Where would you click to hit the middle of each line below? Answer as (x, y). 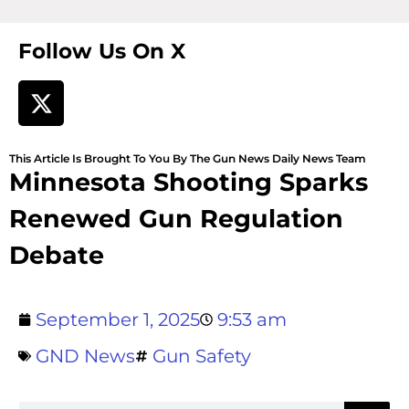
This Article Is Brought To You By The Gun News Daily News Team (188, 159)
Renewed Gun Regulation (176, 219)
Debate (57, 256)
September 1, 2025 (118, 320)
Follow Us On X (102, 52)
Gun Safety (202, 357)
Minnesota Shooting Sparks (189, 183)
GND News (85, 357)
